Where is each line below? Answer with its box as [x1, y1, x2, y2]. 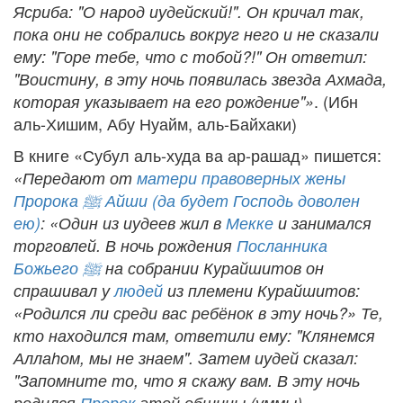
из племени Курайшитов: [163, 278, 360, 301]
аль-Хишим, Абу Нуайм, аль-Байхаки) [13, 111, 297, 135]
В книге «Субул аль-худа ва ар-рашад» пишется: [13, 142, 381, 166]
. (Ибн [314, 88, 358, 112]
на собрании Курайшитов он [101, 255, 324, 279]
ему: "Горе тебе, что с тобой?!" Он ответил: [13, 44, 367, 67]
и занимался [273, 210, 372, 234]
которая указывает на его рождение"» [13, 89, 314, 112]
